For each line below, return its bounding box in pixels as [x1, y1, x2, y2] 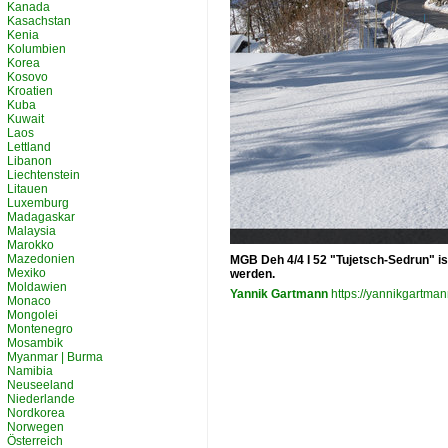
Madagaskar [7, 210, 75, 224]
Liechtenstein [7, 168, 80, 182]
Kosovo [7, 70, 48, 84]
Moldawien [7, 280, 67, 294]
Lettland [7, 140, 51, 154]
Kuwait [7, 112, 44, 126]
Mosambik [7, 336, 63, 350]
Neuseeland [7, 378, 74, 392]
